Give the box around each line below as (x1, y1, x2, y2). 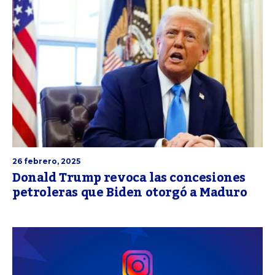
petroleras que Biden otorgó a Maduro (12, 180, 247, 206)
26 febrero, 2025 (12, 157, 80, 166)
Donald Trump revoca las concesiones (12, 166, 246, 191)
